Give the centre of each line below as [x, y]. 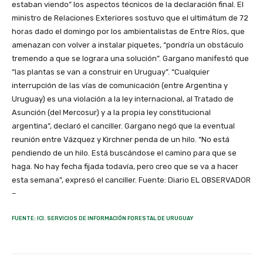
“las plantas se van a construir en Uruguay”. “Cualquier [111, 72]
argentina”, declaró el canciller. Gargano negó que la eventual [123, 126]
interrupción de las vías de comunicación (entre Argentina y [120, 86]
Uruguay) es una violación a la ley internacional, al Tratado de [123, 99]
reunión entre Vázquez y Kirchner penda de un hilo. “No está [121, 140]
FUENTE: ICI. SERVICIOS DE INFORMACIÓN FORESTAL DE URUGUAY [102, 219]
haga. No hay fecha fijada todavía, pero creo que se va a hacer [125, 167]
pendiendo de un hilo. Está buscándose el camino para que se [124, 153]
